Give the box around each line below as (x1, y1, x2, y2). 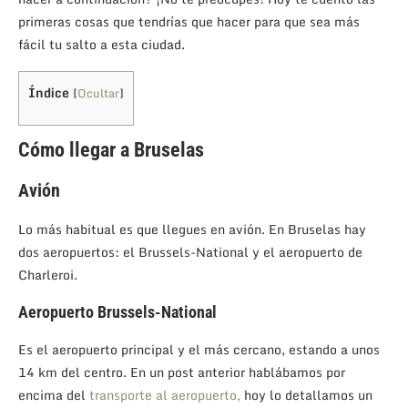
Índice (28, 81, 69, 103)
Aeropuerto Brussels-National (18, 301, 217, 321)
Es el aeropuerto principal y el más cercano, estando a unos (18, 338, 380, 360)
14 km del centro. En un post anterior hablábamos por (18, 361, 345, 382)
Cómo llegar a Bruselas (18, 138, 204, 161)
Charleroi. (18, 263, 77, 285)
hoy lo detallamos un (240, 383, 372, 405)
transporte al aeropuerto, (89, 383, 240, 405)
